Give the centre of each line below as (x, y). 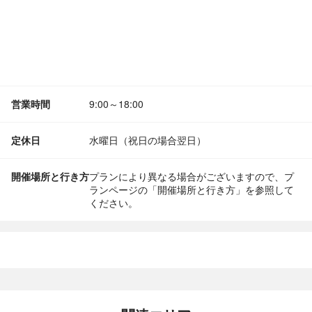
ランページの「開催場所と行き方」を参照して (192, 189)
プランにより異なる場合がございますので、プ (192, 176)
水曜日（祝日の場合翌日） (148, 140)
